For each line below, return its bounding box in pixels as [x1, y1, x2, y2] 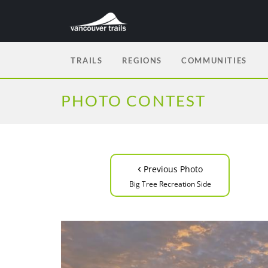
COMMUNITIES [181, 56, 247, 65]
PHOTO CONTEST [61, 91, 206, 110]
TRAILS [71, 56, 103, 65]
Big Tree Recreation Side [129, 179, 211, 189]
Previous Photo [141, 163, 203, 175]
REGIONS [121, 56, 163, 65]
